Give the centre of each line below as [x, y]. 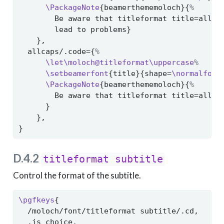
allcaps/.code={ [56, 52]
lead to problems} [74, 30]
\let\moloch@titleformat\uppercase [119, 63]
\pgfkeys [36, 200]
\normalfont [196, 74]
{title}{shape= [140, 74]
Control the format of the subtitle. [77, 175]
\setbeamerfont [77, 74]
